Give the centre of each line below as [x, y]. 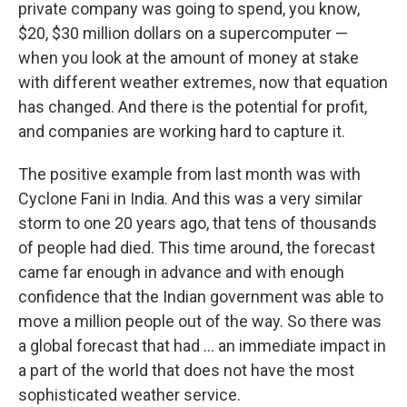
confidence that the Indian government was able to [201, 297]
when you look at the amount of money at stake [189, 58]
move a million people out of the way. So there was [200, 321]
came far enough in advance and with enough [181, 272]
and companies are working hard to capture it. [182, 131]
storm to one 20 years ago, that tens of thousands [198, 223]
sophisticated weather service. [129, 395]
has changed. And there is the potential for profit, [193, 107]
